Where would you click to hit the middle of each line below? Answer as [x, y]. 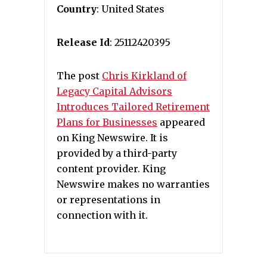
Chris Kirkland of [144, 76]
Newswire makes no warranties [133, 184]
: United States [131, 9]
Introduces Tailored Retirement [133, 107]
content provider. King [111, 169]
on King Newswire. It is [112, 138]
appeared [181, 122]
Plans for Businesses [107, 122]
